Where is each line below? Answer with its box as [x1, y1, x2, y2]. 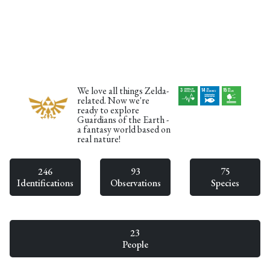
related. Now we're [77, 94, 150, 107]
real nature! [77, 133, 121, 145]
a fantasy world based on [77, 123, 171, 136]
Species [211, 177, 239, 189]
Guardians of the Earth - [77, 113, 169, 126]
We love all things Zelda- [77, 84, 169, 97]
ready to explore [77, 104, 140, 116]
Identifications [17, 177, 74, 189]
